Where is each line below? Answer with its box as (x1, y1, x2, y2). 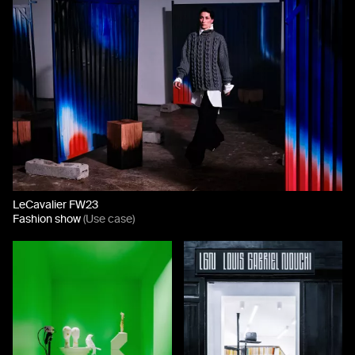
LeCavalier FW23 (13, 197, 98, 212)
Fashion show (13, 212, 83, 226)
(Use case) (83, 212, 135, 226)
